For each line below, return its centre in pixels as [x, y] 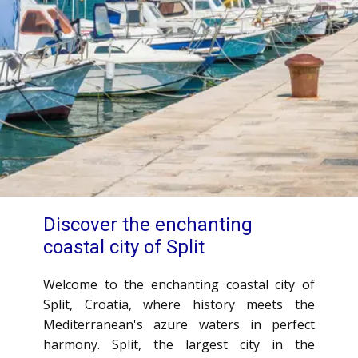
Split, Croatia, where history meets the [179, 304]
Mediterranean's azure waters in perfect [179, 324]
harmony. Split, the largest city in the [179, 344]
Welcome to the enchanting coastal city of [179, 284]
